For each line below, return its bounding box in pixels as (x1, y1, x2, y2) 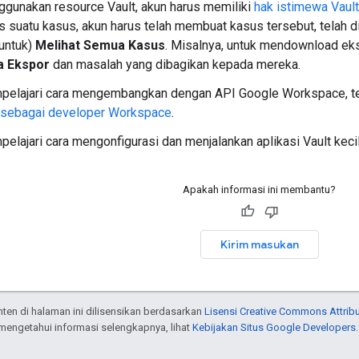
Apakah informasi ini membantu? (183, 183, 336, 196)
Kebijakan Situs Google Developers (192, 321, 356, 333)
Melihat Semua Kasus (35, 37, 165, 53)
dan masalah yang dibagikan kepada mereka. (50, 56, 301, 72)
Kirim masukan (220, 236, 299, 252)
